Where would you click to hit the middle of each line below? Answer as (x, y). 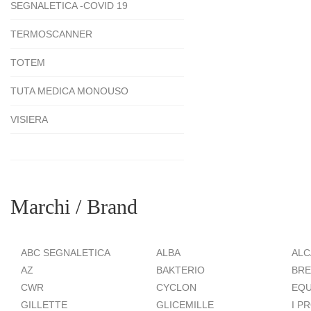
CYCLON (176, 288)
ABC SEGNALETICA (66, 253)
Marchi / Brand (74, 207)
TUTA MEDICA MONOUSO (69, 91)
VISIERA (29, 120)
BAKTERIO (180, 270)
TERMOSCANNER (51, 34)
